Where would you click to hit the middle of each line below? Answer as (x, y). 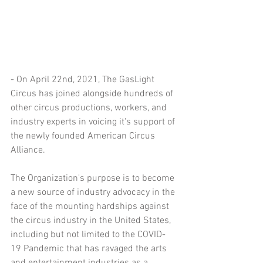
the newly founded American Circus (84, 136)
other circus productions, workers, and (90, 108)
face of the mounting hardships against (91, 206)
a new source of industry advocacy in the (94, 192)
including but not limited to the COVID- (88, 235)
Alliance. (28, 150)
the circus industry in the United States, (92, 220)
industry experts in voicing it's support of (94, 122)
